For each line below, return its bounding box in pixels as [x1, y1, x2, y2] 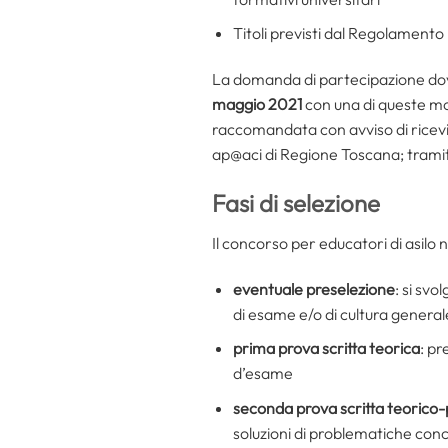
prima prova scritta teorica [232, 338, 420, 359]
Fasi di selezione [212, 187, 380, 218]
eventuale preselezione [232, 278, 395, 299]
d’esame [232, 363, 293, 384]
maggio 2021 [212, 94, 302, 115]
